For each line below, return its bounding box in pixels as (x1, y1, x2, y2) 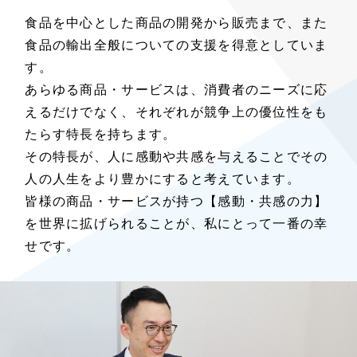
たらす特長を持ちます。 (25, 127, 177, 141)
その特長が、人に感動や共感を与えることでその (25, 149, 328, 163)
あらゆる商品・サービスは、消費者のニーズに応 (25, 82, 328, 96)
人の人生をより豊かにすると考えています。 (25, 171, 300, 186)
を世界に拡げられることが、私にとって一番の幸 (25, 216, 328, 230)
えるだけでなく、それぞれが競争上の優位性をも (25, 104, 328, 119)
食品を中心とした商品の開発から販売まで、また (25, 15, 328, 29)
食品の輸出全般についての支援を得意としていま (25, 37, 328, 52)
